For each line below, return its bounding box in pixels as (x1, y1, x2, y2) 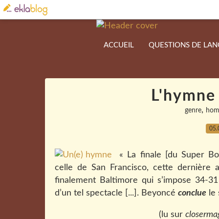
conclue (178, 189, 206, 197)
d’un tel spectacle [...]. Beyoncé (55, 189, 178, 197)
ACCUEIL (104, 42, 134, 49)
